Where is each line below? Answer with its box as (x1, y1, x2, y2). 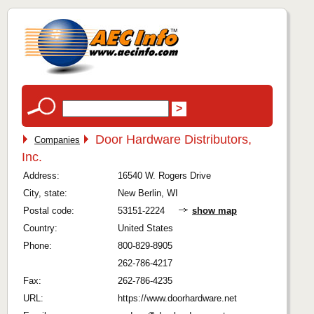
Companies (34, 135, 80, 145)
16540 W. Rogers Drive (118, 170, 211, 181)
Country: (23, 223, 57, 233)
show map (192, 205, 237, 216)
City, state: (23, 188, 67, 198)
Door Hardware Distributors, (95, 132, 252, 146)
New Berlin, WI (118, 188, 178, 198)
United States (118, 223, 173, 233)
